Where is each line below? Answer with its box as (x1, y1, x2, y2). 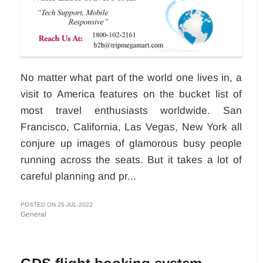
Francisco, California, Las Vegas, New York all (21, 120, 242, 133)
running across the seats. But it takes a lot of (21, 153, 242, 166)
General (21, 210, 46, 218)
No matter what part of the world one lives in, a (21, 71, 242, 83)
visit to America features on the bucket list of (21, 87, 242, 100)
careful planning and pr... (21, 170, 136, 182)
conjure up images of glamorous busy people (21, 137, 242, 149)
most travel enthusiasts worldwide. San (21, 104, 242, 116)
